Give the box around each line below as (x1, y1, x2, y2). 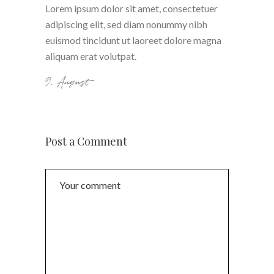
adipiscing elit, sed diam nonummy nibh (45, 18, 207, 31)
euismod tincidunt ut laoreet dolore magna (45, 34, 221, 46)
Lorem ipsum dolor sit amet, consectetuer (45, 2, 218, 15)
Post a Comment (45, 134, 127, 149)
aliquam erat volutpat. (45, 50, 136, 62)
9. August (45, 73, 90, 92)
